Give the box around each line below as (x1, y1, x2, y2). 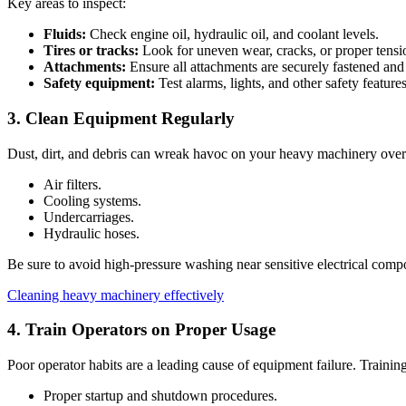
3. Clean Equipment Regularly (7, 108, 235, 128)
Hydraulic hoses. (43, 225, 140, 241)
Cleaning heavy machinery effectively (7, 286, 224, 303)
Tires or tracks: (43, 43, 139, 59)
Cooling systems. (43, 192, 141, 208)
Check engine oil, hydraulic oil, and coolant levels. (86, 26, 379, 43)
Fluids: (43, 26, 86, 43)
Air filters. (43, 176, 101, 192)
